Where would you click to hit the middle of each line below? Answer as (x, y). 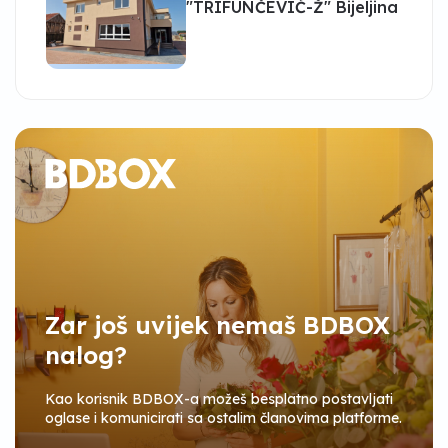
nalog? (86, 355)
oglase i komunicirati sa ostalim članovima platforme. (223, 418)
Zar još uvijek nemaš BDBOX (217, 325)
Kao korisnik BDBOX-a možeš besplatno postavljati (219, 399)
